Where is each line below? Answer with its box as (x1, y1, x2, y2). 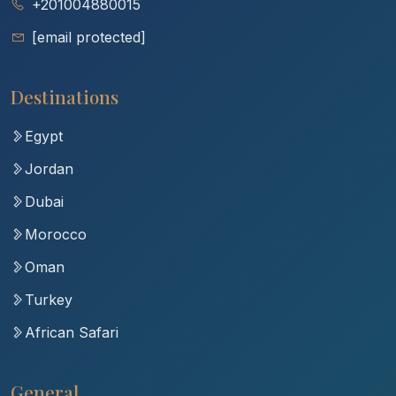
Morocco (25, 225, 87, 243)
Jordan (25, 159, 73, 178)
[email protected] (32, 27, 146, 46)
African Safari (25, 323, 118, 341)
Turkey (25, 290, 72, 308)
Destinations (11, 83, 118, 109)
